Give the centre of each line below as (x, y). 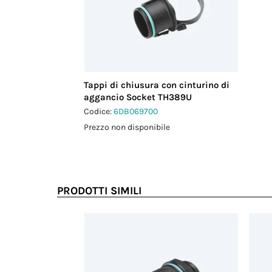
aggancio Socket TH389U (138, 97)
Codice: (99, 111)
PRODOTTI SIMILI (100, 191)
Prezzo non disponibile (127, 127)
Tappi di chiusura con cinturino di (157, 85)
